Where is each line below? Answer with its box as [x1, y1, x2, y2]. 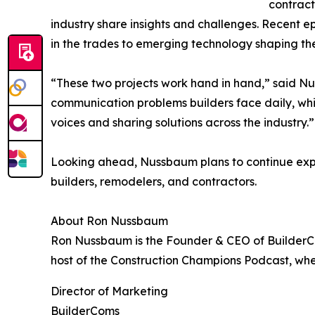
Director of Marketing [51, 283, 168, 298]
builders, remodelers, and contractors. [51, 174, 257, 188]
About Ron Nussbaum [51, 213, 168, 228]
